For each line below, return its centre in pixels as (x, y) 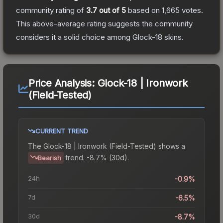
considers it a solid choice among (74, 37)
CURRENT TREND (62, 131)
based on (144, 10)
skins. (173, 37)
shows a (171, 146)
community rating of (51, 10)
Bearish (50, 158)
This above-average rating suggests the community (104, 23)
